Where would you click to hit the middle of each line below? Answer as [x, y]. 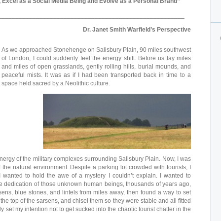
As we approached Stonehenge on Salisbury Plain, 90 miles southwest [96, 50]
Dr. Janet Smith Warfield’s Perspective [137, 30]
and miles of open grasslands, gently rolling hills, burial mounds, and [96, 67]
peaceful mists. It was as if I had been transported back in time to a [96, 75]
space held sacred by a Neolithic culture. [56, 83]
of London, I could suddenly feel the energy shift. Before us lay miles [96, 58]
